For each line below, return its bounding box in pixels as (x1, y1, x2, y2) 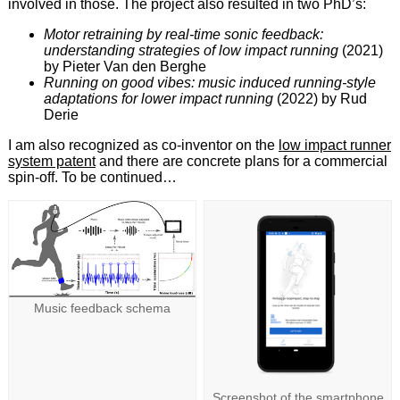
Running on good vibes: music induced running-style (43, 74, 376, 90)
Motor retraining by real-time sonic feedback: (43, 26, 323, 42)
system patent (7, 153, 96, 169)
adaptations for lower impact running (43, 90, 273, 106)
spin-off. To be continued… (7, 169, 177, 185)
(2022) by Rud (272, 90, 367, 106)
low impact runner (278, 137, 391, 153)
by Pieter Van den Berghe (43, 58, 206, 74)
